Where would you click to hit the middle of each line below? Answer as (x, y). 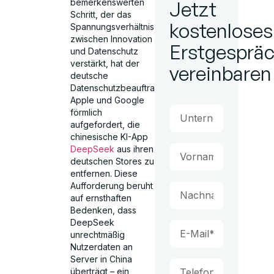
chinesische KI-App (109, 137)
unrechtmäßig (98, 235)
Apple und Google (108, 100)
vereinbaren (220, 73)
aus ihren (135, 149)
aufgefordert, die (106, 124)
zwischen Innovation (112, 39)
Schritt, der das (101, 14)
